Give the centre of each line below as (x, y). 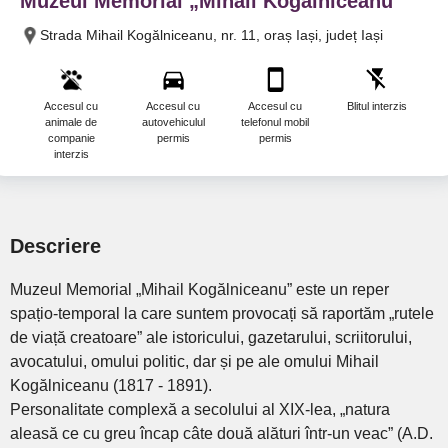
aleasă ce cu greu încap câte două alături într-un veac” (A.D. (221, 433)
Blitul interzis (377, 106)
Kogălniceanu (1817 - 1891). (111, 385)
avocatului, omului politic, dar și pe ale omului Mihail (194, 361)
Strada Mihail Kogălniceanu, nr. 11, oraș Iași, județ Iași (211, 35)
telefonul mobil (275, 122)
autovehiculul (173, 122)
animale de (71, 122)
